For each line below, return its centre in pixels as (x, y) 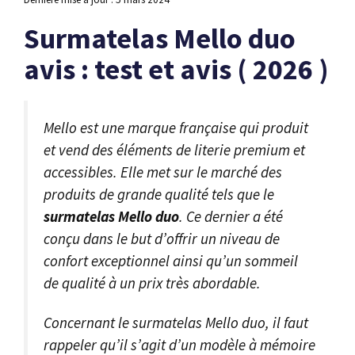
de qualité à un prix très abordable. (152, 282)
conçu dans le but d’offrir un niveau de (162, 238)
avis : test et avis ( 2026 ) (176, 69)
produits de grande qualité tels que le (159, 194)
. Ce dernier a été (231, 216)
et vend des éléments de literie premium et (174, 149)
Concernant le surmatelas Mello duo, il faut (176, 323)
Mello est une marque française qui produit (176, 127)
